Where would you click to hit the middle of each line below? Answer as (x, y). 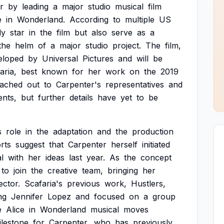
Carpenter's (78, 84)
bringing (123, 170)
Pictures (98, 58)
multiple (140, 19)
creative (62, 170)
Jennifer (27, 196)
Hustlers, (148, 183)
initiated (156, 144)
